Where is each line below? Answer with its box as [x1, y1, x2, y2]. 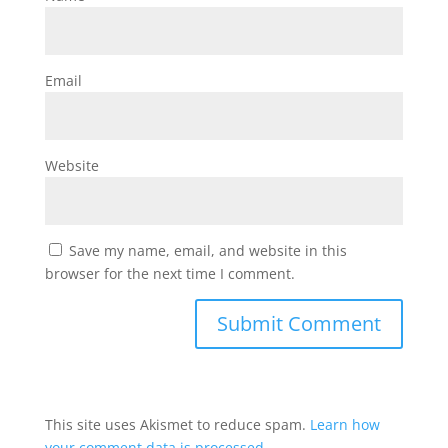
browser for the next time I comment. [44, 264, 295, 283]
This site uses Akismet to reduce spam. [44, 415, 310, 434]
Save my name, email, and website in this [68, 241, 347, 260]
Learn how [309, 415, 380, 434]
